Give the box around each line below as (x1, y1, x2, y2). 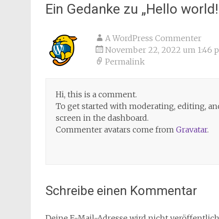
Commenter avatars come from (56, 125, 176, 134)
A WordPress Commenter (105, 33, 201, 43)
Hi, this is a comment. (56, 89, 137, 99)
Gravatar (176, 125, 207, 134)
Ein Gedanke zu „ (45, 1, 146, 17)
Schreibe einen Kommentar (45, 183, 197, 198)
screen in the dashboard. (56, 113, 149, 123)
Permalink (105, 57, 145, 66)
